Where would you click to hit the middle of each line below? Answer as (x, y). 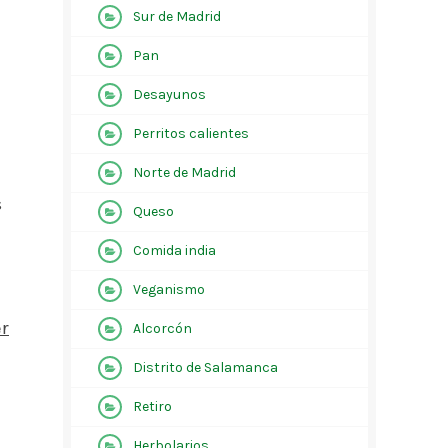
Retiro (152, 406)
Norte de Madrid (184, 172)
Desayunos (169, 94)
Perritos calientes (190, 133)
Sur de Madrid (176, 16)
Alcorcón (162, 328)
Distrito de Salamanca (205, 367)
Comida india (174, 250)
